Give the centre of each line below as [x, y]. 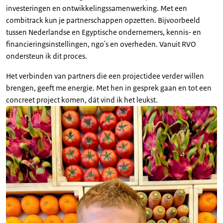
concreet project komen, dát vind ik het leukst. [82, 100]
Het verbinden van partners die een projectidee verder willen [105, 76]
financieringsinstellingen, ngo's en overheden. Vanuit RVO [101, 44]
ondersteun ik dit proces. [47, 56]
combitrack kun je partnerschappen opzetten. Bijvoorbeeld [103, 20]
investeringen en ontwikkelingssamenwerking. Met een [97, 8]
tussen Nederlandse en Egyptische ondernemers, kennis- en [104, 32]
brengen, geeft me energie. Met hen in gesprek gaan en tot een [109, 88]
